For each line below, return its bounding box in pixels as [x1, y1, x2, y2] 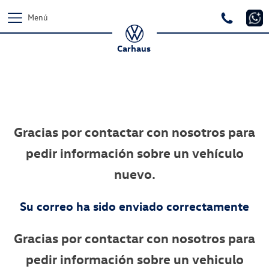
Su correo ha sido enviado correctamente [20, 199, 249, 213]
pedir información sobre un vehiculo [25, 251, 244, 267]
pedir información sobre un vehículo [25, 145, 244, 161]
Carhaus [116, 43, 153, 53]
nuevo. [113, 166, 156, 182]
